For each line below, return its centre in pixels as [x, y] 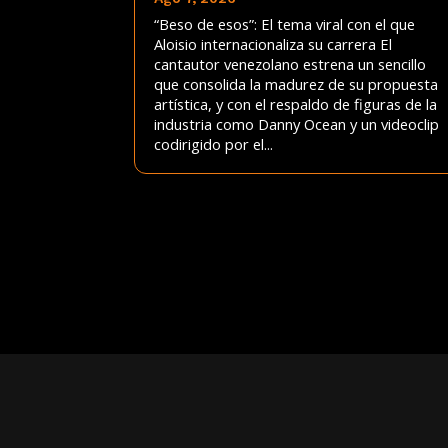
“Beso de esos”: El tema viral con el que [285, 23]
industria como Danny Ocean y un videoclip [297, 123]
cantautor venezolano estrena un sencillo [290, 63]
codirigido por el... [214, 143]
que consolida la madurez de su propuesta [296, 83]
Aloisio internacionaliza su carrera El [273, 43]
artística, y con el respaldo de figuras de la [296, 103]
